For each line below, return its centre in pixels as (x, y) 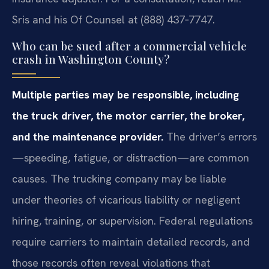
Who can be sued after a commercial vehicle (129, 45)
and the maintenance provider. (88, 136)
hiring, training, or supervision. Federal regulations (132, 220)
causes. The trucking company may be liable (119, 178)
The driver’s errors (210, 136)
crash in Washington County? (91, 59)
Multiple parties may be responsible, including (125, 94)
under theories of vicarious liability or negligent (126, 199)
